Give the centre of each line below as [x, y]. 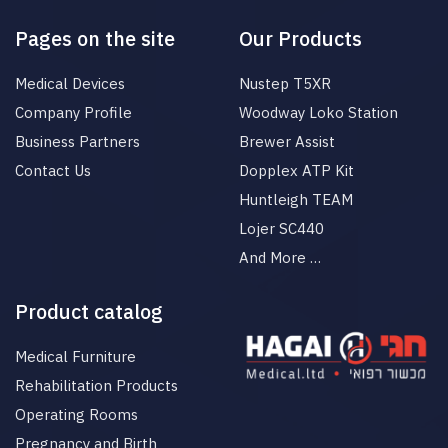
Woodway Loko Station [318, 113]
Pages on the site [95, 39]
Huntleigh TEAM [296, 200]
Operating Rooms [76, 415]
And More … [280, 258]
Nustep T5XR [285, 84]
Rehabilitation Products [96, 386]
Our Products [300, 39]
